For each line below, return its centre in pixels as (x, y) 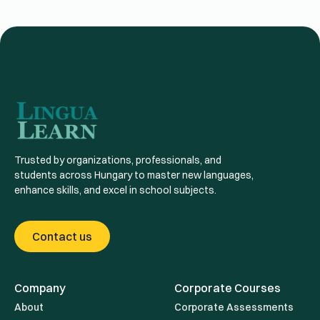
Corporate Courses (227, 288)
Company (40, 288)
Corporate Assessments (234, 307)
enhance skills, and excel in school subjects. (115, 190)
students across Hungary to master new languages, (134, 175)
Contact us (62, 237)
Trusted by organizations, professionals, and (118, 160)
